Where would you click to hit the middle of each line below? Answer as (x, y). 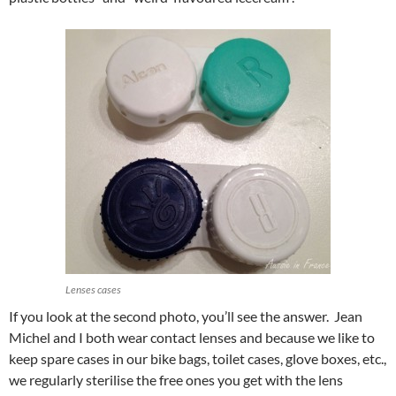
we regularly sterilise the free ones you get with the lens (176, 380)
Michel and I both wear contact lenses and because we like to (192, 338)
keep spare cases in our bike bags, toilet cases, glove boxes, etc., (198, 359)
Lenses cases (93, 290)
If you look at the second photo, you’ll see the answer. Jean (186, 316)
